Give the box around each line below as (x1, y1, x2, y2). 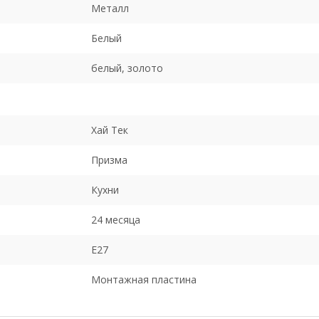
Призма (91, 152, 127, 167)
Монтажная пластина (91, 272, 197, 286)
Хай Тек (91, 122, 128, 137)
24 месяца (91, 212, 140, 226)
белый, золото (91, 61, 163, 75)
